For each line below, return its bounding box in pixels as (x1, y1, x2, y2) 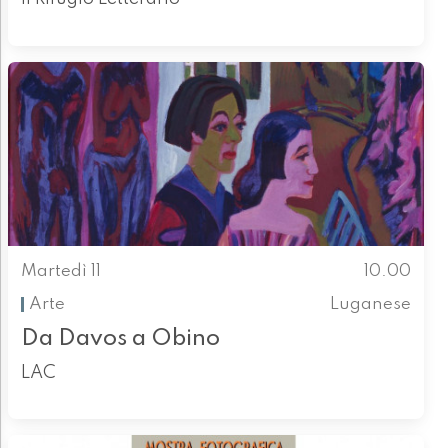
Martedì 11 (20, 263, 101, 281)
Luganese (330, 295, 412, 313)
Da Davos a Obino (20, 327, 220, 351)
